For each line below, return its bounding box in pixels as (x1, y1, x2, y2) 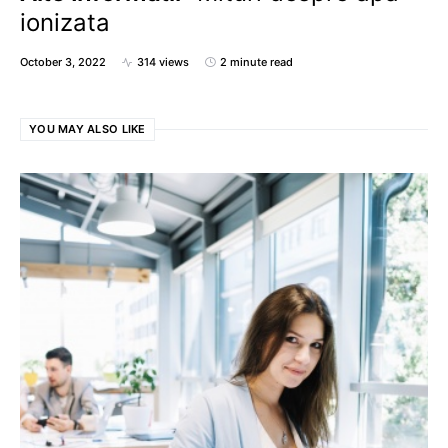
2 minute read (220, 55, 293, 69)
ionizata (20, 8, 110, 37)
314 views (137, 55, 189, 69)
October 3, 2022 (20, 55, 106, 69)
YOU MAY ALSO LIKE (29, 122, 146, 136)
